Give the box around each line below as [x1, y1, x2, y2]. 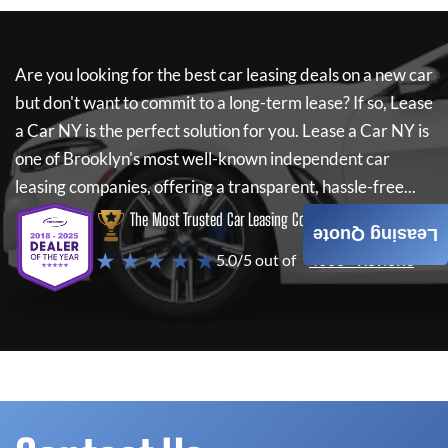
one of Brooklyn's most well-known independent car [15, 148, 390, 169]
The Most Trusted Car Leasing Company [130, 209, 342, 230]
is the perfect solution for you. [82, 120, 302, 141]
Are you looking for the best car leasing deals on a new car [15, 64, 433, 85]
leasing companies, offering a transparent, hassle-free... [15, 176, 416, 197]
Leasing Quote [313, 224, 438, 245]
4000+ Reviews [309, 250, 414, 269]
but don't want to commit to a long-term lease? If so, [15, 92, 387, 113]
